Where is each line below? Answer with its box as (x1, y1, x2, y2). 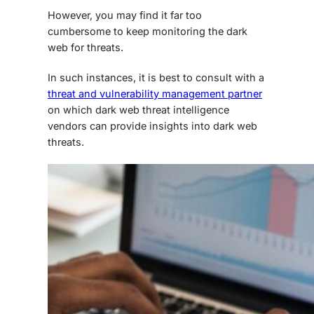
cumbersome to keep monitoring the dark (48, 25, 247, 38)
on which (48, 104, 95, 116)
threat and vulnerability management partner (48, 88, 262, 100)
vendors (48, 120, 87, 132)
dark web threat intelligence (95, 104, 229, 116)
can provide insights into (87, 120, 213, 132)
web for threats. (48, 41, 123, 54)
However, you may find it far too (48, 9, 202, 22)
